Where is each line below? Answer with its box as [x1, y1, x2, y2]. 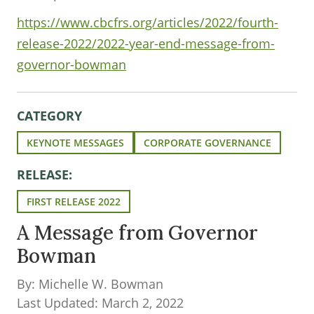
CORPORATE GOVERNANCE [144, 136, 271, 149]
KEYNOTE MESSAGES [27, 136, 124, 149]
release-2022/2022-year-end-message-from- [17, 35, 275, 52]
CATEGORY [17, 107, 82, 124]
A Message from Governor [17, 220, 258, 245]
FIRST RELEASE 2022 [27, 195, 121, 208]
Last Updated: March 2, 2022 [17, 294, 184, 311]
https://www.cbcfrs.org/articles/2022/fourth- [17, 14, 278, 31]
